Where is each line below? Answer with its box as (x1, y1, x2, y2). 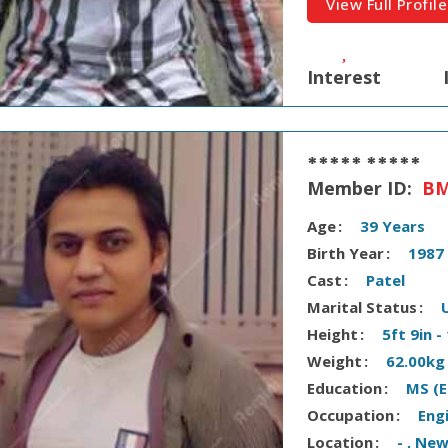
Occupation (307, 404, 395, 425)
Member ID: (307, 175, 418, 200)
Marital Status (307, 296, 418, 317)
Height (307, 323, 359, 344)
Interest (307, 64, 382, 89)
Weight (307, 350, 363, 371)
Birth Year (307, 242, 385, 263)
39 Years (360, 215, 426, 236)
